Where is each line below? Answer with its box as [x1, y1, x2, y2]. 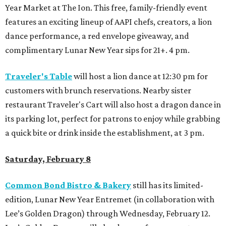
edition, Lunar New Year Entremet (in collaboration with [5, 194, 214, 205]
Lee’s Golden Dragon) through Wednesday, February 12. [5, 208, 210, 219]
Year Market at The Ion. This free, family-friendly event [5, 3, 207, 13]
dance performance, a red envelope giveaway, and [5, 31, 189, 41]
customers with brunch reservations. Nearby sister [5, 85, 191, 96]
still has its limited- [131, 180, 203, 191]
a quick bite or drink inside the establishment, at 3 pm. [5, 128, 204, 138]
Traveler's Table [5, 71, 72, 82]
